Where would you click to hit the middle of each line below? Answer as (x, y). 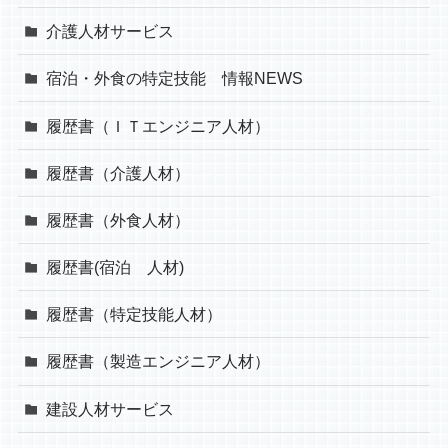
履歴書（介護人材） (118, 172)
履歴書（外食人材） (118, 219)
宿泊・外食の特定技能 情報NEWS (175, 78)
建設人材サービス (110, 408)
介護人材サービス (110, 31)
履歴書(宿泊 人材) (115, 267)
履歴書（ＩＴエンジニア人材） (158, 125)
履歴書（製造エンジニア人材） (158, 361)
